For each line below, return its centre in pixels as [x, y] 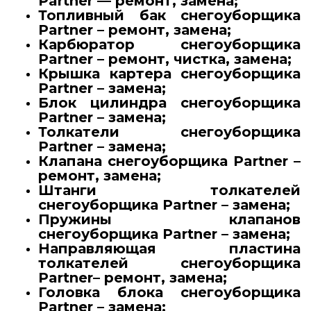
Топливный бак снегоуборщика [169, 16]
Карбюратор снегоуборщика [169, 45]
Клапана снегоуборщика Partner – [169, 161]
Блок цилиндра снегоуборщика [169, 103]
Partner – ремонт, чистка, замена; [165, 59]
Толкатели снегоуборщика [169, 132]
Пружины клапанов [169, 220]
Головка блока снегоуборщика [169, 293]
